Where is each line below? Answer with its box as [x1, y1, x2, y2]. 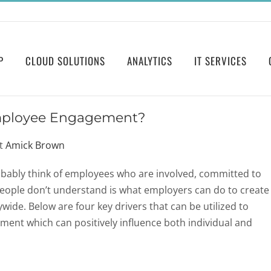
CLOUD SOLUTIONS [25, 53, 105, 68]
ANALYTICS [127, 53, 172, 68]
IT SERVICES [194, 53, 247, 68]
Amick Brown [5, 138, 65, 152]
